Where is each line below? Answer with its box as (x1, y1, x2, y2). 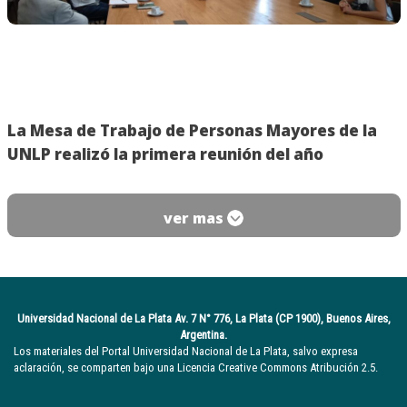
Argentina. (180, 328, 227, 342)
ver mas (164, 208, 227, 229)
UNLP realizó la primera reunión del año (6, 144, 323, 165)
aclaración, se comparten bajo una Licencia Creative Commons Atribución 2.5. (14, 361, 378, 375)
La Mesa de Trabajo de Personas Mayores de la (6, 120, 377, 142)
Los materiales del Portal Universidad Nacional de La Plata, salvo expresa (14, 344, 358, 359)
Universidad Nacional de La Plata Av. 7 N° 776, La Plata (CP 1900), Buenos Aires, (16, 312, 391, 326)
